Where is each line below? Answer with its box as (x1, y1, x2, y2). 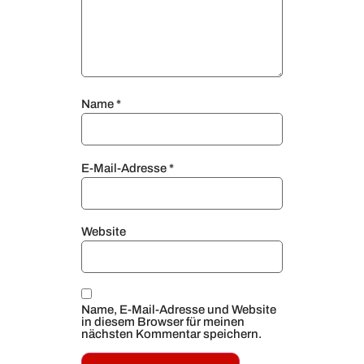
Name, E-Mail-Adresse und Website (81, 303, 276, 317)
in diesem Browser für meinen (81, 315, 245, 329)
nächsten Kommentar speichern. (81, 327, 262, 341)
